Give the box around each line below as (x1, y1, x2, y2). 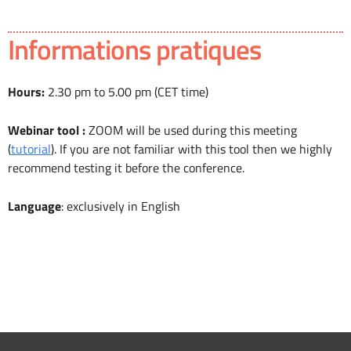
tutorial (11, 139, 51, 159)
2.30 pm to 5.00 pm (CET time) (48, 82, 208, 102)
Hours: (8, 82, 48, 102)
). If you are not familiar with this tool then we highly (51, 139, 332, 159)
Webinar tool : (8, 121, 89, 140)
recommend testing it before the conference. (8, 158, 244, 178)
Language (8, 197, 61, 216)
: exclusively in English (61, 197, 180, 216)
